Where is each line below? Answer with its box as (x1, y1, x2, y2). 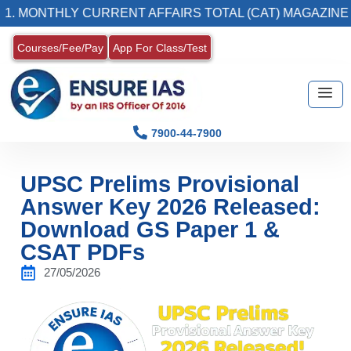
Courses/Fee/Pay (17, 42, 103, 54)
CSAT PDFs (20, 239, 145, 265)
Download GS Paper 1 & (20, 216, 280, 242)
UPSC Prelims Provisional (20, 171, 299, 197)
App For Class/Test (113, 42, 207, 54)
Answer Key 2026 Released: (20, 194, 320, 219)
